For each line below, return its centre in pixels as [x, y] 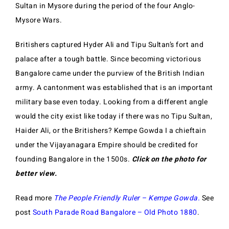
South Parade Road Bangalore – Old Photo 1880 [115, 212]
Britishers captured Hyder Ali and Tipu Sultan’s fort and [109, 45]
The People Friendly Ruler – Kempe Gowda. [127, 198]
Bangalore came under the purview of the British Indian [110, 73]
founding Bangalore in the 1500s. [74, 159]
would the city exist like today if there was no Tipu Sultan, [114, 116]
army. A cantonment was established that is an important [114, 88]
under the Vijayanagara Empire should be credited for [107, 145]
